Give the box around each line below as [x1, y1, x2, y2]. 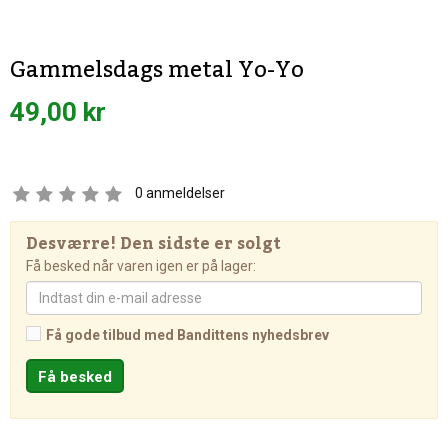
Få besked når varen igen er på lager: [26, 258, 256, 274]
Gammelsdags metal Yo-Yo [10, 48, 304, 92]
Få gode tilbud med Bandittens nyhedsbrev [46, 327, 329, 343]
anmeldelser [143, 185, 225, 201]
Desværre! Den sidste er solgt [26, 228, 281, 260]
